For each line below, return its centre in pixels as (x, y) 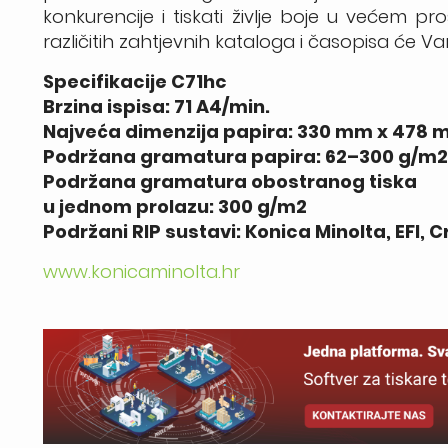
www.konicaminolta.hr (142, 271)
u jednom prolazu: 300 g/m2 (175, 206)
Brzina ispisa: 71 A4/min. (157, 106)
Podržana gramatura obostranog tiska (230, 181)
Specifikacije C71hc (135, 81)
